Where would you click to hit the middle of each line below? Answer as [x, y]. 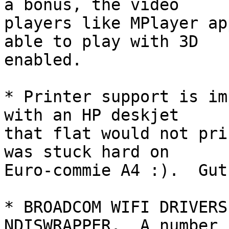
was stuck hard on [87, 152]
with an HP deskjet [91, 115]
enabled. [43, 60]
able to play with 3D [101, 42]
